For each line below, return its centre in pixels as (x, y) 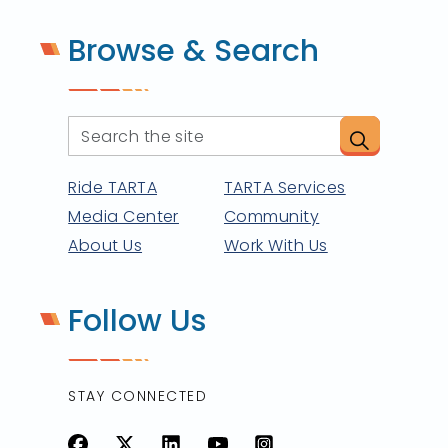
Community (272, 217)
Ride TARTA (113, 188)
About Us (105, 246)
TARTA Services (285, 188)
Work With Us (276, 246)
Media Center (123, 217)
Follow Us (137, 321)
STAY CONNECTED (138, 396)
